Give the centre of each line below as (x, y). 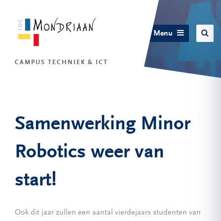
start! (36, 181)
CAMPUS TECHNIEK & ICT (61, 62)
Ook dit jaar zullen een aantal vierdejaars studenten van (108, 213)
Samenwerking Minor (103, 125)
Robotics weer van (90, 153)
